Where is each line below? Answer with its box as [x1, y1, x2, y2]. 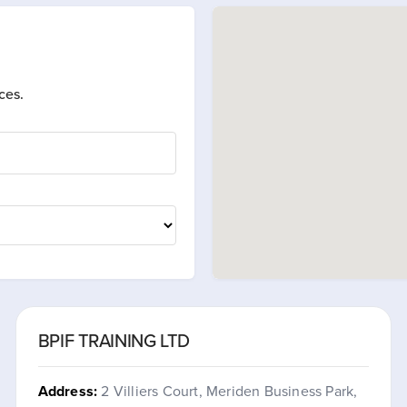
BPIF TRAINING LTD [37, 327, 190, 353]
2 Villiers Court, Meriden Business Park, [101, 381, 358, 401]
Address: [37, 381, 98, 402]
